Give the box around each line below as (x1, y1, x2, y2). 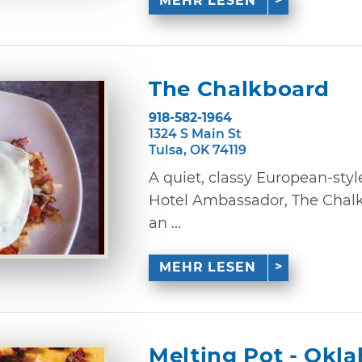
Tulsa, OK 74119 (149, 141, 246, 158)
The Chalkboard (149, 76, 330, 103)
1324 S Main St (149, 125, 242, 141)
